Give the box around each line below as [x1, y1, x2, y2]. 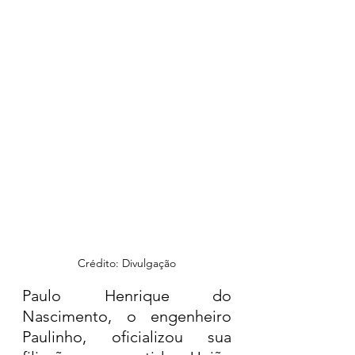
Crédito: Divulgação [78, 256, 176, 270]
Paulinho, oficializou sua [22, 327, 231, 346]
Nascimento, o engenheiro [22, 307, 231, 326]
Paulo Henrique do [22, 286, 231, 305]
